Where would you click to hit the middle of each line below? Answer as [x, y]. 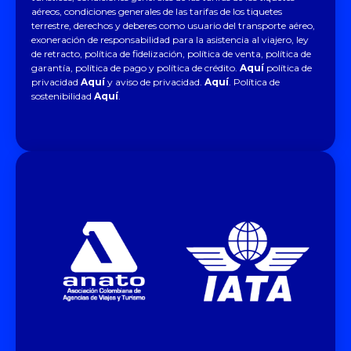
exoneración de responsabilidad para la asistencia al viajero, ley [170, 39]
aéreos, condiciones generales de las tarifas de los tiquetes [157, 11]
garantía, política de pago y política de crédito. [136, 67]
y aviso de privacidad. [156, 81]
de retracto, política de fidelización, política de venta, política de [171, 53]
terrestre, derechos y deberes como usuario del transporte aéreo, [173, 25]
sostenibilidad [63, 96]
